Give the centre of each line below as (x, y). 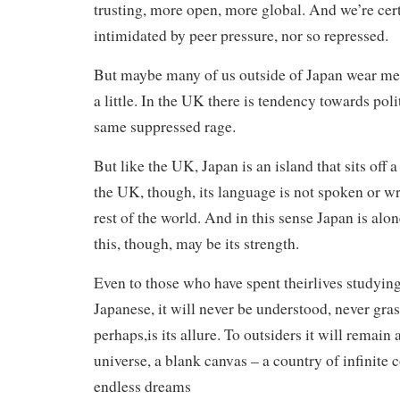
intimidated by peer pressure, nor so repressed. (241, 35)
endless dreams (142, 386)
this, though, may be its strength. (196, 243)
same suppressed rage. (165, 126)
